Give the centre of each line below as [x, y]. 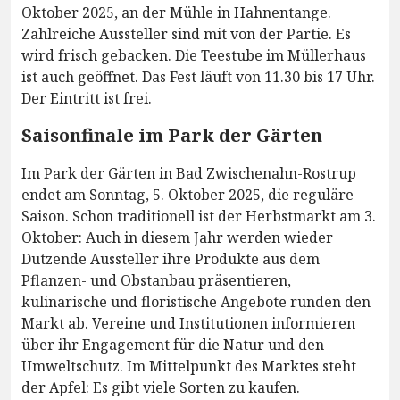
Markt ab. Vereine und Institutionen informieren [188, 324]
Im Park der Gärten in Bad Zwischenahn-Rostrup [189, 174]
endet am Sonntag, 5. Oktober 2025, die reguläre [187, 195]
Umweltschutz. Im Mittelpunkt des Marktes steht [189, 367]
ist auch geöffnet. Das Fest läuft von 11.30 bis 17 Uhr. [198, 77]
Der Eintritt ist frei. [87, 99]
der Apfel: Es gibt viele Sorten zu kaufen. [161, 388]
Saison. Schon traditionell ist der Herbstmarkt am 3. [199, 217]
